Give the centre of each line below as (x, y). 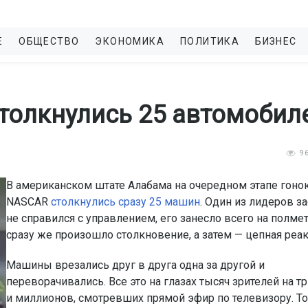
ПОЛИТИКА (210, 41)
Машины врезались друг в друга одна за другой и (135, 265)
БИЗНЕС (276, 41)
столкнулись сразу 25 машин (125, 202)
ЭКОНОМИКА (130, 41)
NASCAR (29, 202)
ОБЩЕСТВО (49, 41)
